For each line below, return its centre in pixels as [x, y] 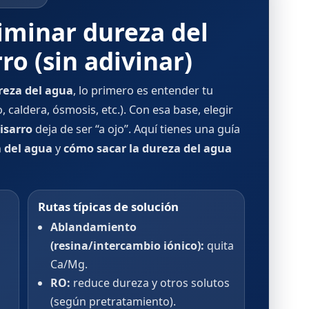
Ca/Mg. [69, 264]
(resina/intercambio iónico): [127, 246]
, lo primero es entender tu [143, 91]
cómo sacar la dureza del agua [148, 149]
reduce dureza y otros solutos [150, 283]
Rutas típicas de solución [108, 207]
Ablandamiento [93, 227]
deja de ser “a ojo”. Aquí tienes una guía [136, 129]
